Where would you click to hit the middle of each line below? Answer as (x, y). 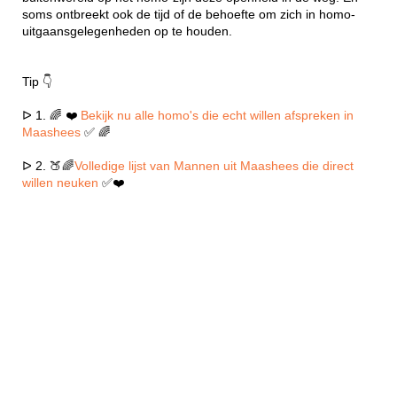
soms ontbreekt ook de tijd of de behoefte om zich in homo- (189, 14)
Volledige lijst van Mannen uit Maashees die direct (214, 166)
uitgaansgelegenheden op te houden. (127, 31)
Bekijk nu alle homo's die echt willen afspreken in (217, 115)
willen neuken (62, 183)
